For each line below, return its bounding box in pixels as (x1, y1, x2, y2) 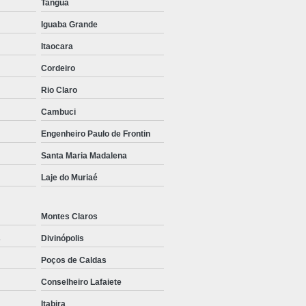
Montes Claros (41, 212, 98, 222)
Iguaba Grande (41, 20, 98, 30)
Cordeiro (41, 64, 75, 74)
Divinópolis (41, 234, 84, 244)
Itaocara (41, 42, 73, 52)
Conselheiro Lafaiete (41, 277, 122, 288)
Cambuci (41, 107, 76, 117)
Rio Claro (41, 85, 77, 96)
